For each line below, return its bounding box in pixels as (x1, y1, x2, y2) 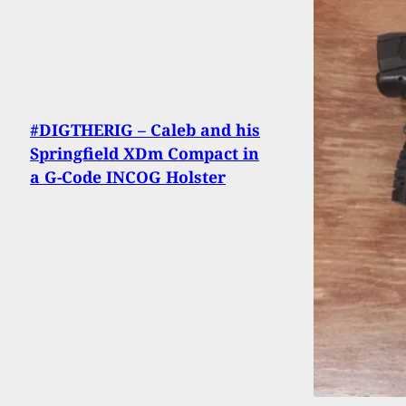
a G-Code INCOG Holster (30, 165, 226, 188)
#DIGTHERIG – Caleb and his (30, 118, 260, 140)
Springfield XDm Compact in (30, 141, 259, 164)
